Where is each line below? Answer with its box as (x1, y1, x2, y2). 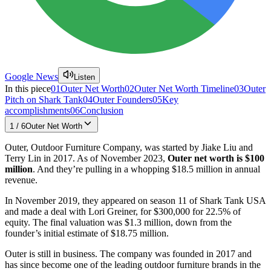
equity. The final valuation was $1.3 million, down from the (5, 217, 232, 227)
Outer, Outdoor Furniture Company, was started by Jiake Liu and (5, 142, 253, 152)
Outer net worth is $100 (168, 152, 264, 163)
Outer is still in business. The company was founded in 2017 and (5, 248, 252, 259)
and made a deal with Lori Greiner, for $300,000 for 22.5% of (5, 206, 241, 217)
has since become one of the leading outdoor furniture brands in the (5, 259, 261, 270)
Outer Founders (93, 94, 152, 105)
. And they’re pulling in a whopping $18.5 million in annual (33, 163, 260, 174)
